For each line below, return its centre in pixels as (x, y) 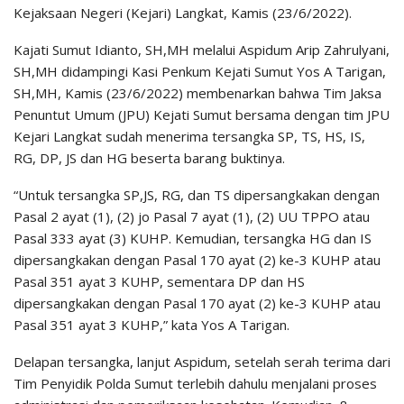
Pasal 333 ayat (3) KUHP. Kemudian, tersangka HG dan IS (193, 238)
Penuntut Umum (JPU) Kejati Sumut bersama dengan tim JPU (202, 114)
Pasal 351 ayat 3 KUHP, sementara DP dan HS (159, 281)
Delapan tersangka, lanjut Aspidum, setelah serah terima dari (202, 361)
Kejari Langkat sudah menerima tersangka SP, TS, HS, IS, (189, 136)
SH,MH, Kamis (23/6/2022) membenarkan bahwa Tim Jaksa (197, 92)
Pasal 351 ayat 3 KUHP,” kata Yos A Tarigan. (151, 324)
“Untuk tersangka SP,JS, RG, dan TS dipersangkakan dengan (197, 194)
